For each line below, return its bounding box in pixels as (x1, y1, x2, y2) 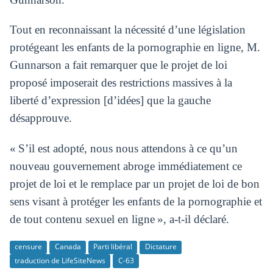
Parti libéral (93, 241, 133, 252)
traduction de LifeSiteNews (14, 255, 105, 266)
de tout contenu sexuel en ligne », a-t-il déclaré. (9, 213, 229, 226)
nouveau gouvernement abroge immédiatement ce (9, 160, 242, 173)
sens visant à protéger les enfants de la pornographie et (9, 195, 262, 208)
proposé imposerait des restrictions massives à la (9, 76, 232, 90)
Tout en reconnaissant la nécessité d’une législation (9, 23, 246, 37)
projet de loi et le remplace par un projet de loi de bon (9, 177, 260, 191)
